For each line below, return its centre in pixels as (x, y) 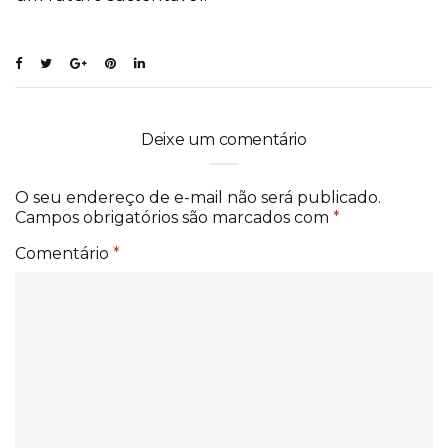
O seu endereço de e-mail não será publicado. (198, 197)
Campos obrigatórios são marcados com (174, 217)
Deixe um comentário (224, 139)
